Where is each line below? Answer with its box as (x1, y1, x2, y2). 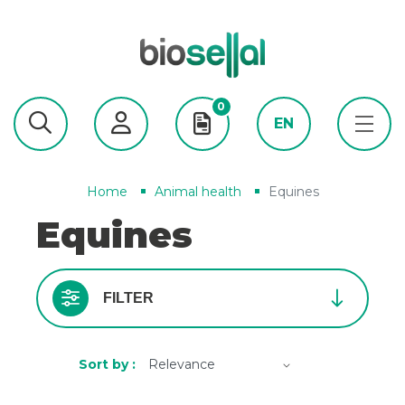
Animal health (154, 183, 241, 200)
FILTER (103, 289, 154, 306)
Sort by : (79, 355, 139, 372)
